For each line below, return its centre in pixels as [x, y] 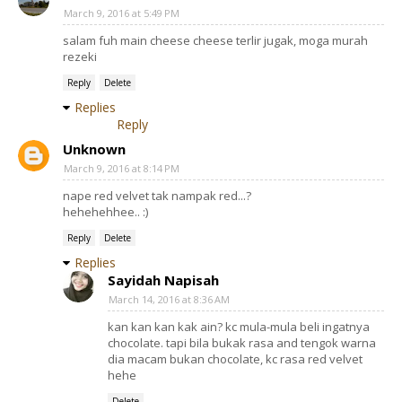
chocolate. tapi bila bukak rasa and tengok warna [242, 343]
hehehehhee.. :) [105, 212]
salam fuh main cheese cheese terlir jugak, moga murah [215, 41]
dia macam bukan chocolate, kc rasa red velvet [235, 359]
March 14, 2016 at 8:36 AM [169, 300]
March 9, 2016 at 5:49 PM [122, 13]
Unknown [94, 149]
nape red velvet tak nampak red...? [157, 196]
